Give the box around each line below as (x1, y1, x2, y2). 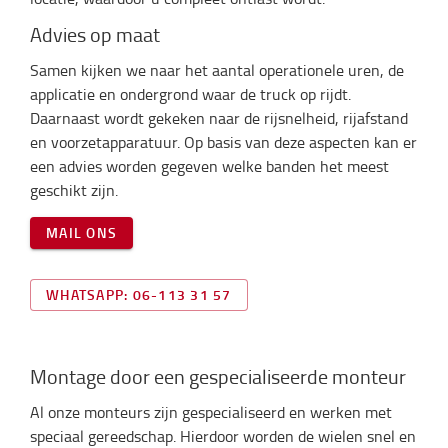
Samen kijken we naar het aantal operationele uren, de (30, 59, 404, 81)
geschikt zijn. (30, 179, 122, 201)
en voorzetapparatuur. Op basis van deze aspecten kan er (30, 131, 417, 153)
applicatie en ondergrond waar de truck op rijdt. (30, 83, 351, 105)
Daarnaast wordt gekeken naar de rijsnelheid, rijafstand (30, 107, 408, 129)
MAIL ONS (46, 223, 117, 242)
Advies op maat (30, 20, 160, 48)
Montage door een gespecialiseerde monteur (30, 362, 406, 390)
